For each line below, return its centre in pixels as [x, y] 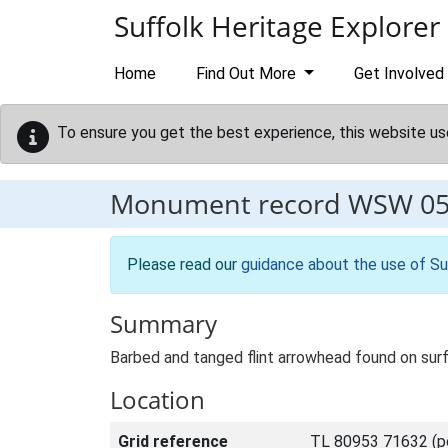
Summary [163, 323]
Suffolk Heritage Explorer [277, 26]
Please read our [184, 264]
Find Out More [248, 73]
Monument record [229, 203]
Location [157, 399]
